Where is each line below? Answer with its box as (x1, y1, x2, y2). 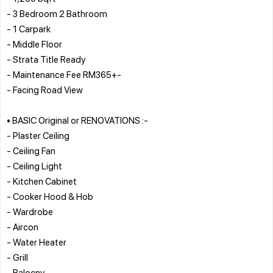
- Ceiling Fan (7, 144, 55, 157)
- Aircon (7, 220, 38, 233)
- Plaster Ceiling (7, 129, 69, 141)
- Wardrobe (7, 205, 53, 218)
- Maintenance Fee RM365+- (7, 68, 121, 80)
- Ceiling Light (7, 159, 62, 172)
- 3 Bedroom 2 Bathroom (7, 7, 107, 19)
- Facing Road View (7, 83, 83, 96)
